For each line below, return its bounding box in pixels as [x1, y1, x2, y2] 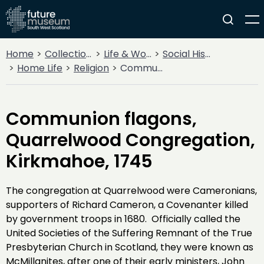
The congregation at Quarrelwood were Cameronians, [6, 184, 257, 197]
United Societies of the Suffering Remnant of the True [6, 226, 252, 240]
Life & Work [104, 47, 146, 61]
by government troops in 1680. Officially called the [6, 212, 240, 226]
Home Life [17, 61, 62, 75]
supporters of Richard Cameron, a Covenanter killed [6, 198, 248, 212]
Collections [45, 47, 86, 61]
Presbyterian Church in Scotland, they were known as [6, 240, 253, 254]
